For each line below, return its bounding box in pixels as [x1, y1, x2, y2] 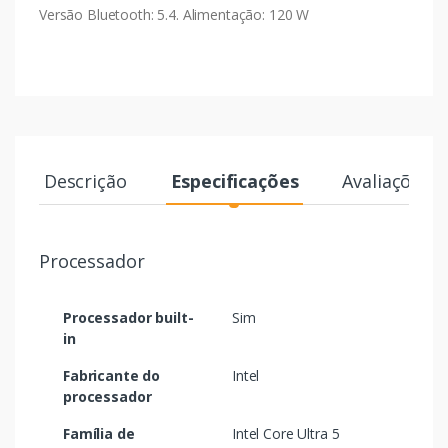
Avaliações [342, 169, 431, 194]
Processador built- [63, 308, 194, 328]
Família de [63, 424, 135, 444]
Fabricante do [63, 366, 161, 386]
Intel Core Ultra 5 [232, 424, 340, 444]
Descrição [43, 169, 127, 194]
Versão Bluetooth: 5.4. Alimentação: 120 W [39, 5, 310, 25]
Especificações [170, 169, 299, 194]
